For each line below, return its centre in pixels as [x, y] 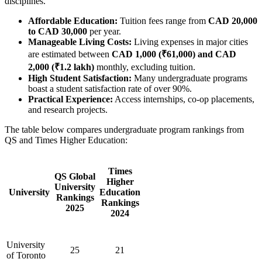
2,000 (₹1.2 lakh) [61, 67]
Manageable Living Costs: [81, 42]
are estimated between [70, 54]
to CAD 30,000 [58, 31]
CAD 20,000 [233, 20]
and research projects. [68, 109]
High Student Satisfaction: [80, 78]
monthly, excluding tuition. [146, 67]
